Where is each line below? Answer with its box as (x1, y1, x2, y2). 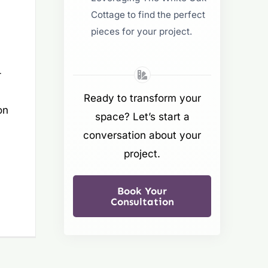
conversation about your (83, 129, 202, 142)
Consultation (110, 196, 174, 208)
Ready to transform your (83, 92, 201, 105)
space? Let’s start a (95, 111, 190, 123)
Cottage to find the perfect (91, 8, 206, 20)
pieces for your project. (91, 25, 193, 37)
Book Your (117, 185, 167, 197)
